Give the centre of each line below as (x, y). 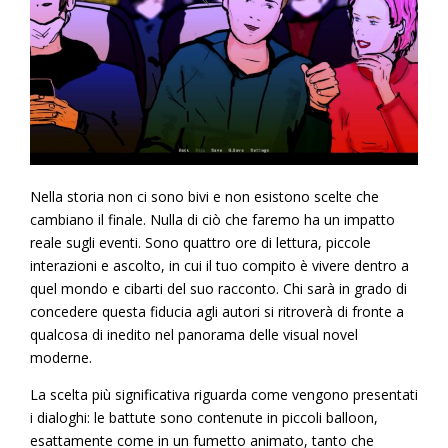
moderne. (61, 358)
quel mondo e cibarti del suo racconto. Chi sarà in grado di (218, 289)
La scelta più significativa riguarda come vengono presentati (224, 395)
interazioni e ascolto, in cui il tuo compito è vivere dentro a (219, 266)
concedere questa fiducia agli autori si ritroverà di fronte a (217, 312)
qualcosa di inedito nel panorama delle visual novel (194, 335)
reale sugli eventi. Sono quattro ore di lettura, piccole (200, 243)
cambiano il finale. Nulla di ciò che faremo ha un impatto (212, 220)
